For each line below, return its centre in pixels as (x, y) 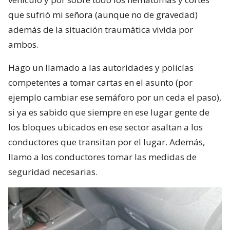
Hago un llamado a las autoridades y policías (101, 67)
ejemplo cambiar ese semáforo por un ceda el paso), (115, 97)
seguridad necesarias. (53, 171)
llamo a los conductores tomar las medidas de (102, 157)
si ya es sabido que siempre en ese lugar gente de (109, 112)
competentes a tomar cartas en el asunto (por (100, 82)
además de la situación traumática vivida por (101, 29)
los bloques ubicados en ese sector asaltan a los (106, 127)
